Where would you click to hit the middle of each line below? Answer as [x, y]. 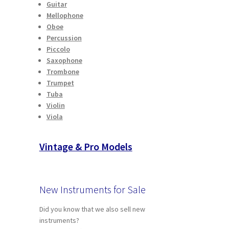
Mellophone [65, 16]
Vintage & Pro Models [86, 146]
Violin [55, 106]
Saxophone [64, 61]
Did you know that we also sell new [92, 209]
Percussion [64, 38]
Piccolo [58, 49]
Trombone [63, 72]
